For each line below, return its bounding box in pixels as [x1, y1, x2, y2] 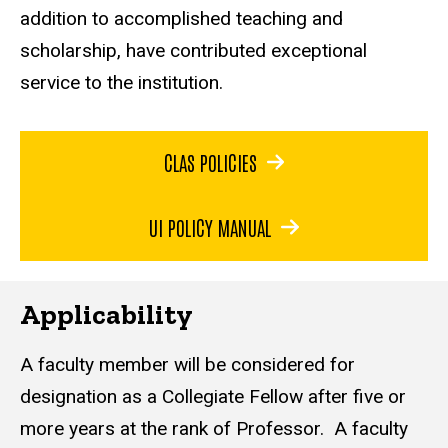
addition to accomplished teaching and [20, 6, 343, 30]
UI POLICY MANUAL [149, 213, 272, 240]
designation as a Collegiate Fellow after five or [20, 385, 406, 409]
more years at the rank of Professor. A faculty [20, 417, 408, 441]
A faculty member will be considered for [20, 353, 355, 377]
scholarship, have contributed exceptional [20, 38, 367, 62]
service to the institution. [20, 70, 228, 94]
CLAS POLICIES [163, 148, 257, 175]
